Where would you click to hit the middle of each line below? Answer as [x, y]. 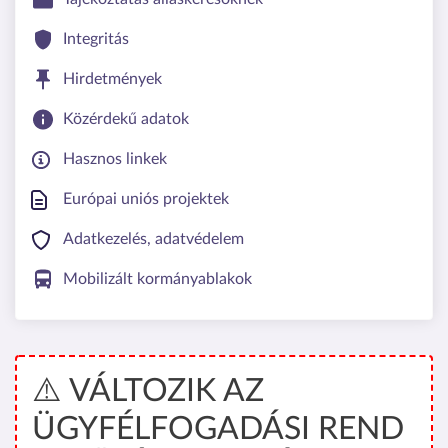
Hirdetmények [112, 78]
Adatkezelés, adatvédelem [153, 238]
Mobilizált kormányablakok [157, 278]
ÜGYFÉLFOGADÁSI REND [218, 428]
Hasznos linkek [115, 158]
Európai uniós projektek [146, 198]
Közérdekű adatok [126, 118]
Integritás [96, 38]
